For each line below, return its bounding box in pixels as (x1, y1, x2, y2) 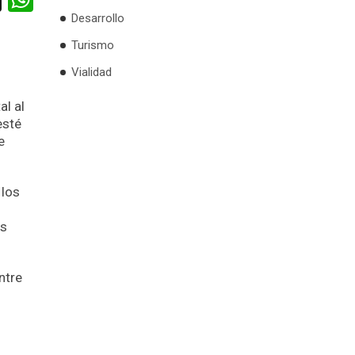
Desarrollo (71, 11, 124, 26)
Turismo (71, 38, 114, 53)
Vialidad (71, 65, 112, 80)
